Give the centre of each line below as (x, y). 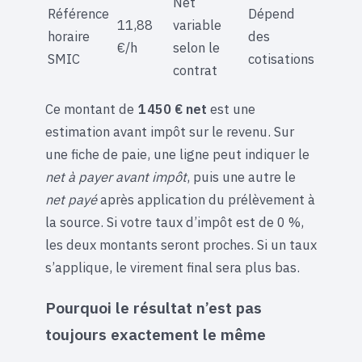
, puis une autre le (241, 177)
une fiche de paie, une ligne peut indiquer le (177, 154)
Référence (78, 14)
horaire (69, 37)
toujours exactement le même (156, 334)
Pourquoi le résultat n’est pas (154, 307)
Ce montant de (91, 109)
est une (231, 109)
